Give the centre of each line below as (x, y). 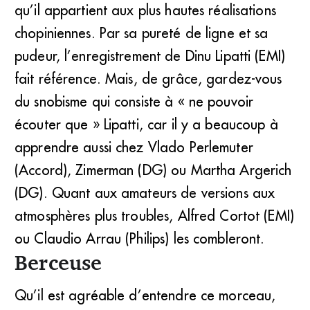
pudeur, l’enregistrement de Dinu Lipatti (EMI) (150, 55)
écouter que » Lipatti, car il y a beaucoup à (146, 124)
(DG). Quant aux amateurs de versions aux (145, 192)
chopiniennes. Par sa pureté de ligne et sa (142, 33)
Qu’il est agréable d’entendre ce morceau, (145, 295)
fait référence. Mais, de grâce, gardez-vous (148, 78)
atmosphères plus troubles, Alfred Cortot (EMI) (154, 215)
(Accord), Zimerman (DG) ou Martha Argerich (153, 170)
